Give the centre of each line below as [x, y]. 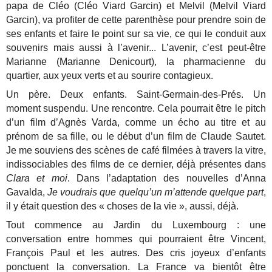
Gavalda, [27, 192]
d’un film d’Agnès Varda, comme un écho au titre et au [136, 123]
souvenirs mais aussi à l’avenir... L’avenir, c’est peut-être [136, 48]
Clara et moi [37, 178]
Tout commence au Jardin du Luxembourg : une [136, 225]
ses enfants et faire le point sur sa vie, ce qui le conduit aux [136, 34]
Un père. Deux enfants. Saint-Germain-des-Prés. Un [136, 95]
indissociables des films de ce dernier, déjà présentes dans [136, 165]
